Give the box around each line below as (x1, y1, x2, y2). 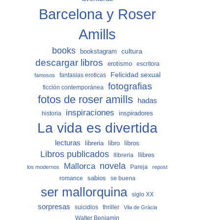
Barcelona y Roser (38, 6, 156, 22)
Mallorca (64, 161, 95, 171)
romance (59, 175, 83, 182)
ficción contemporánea (42, 84, 104, 91)
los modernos (27, 164, 59, 170)
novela (100, 161, 126, 171)
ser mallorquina (41, 185, 127, 199)
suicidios (74, 204, 98, 211)
